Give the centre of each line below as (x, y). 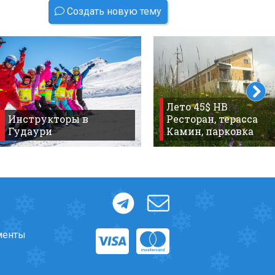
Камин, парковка (210, 131)
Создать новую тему (113, 11)
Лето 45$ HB (197, 106)
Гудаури (30, 131)
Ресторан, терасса (212, 118)
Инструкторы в (48, 118)
